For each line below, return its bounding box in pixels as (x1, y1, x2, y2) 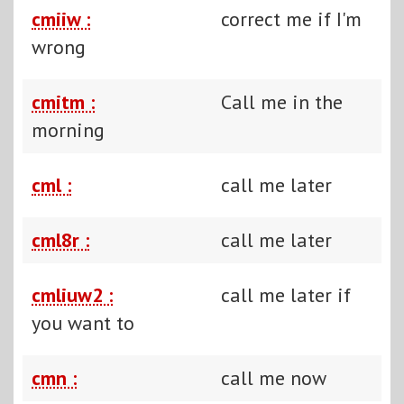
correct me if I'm (221, 5, 362, 32)
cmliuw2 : (32, 281, 113, 308)
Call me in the (221, 88, 343, 115)
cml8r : (32, 226, 89, 252)
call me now (221, 364, 326, 390)
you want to (32, 309, 134, 335)
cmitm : (32, 88, 95, 115)
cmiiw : (32, 5, 90, 32)
